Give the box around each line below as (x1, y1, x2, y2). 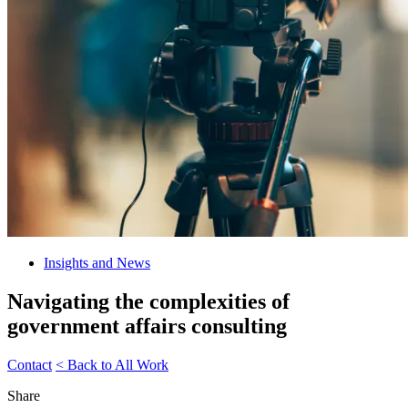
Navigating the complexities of (7, 290, 290, 314)
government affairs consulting (7, 314, 287, 339)
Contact (7, 356, 52, 372)
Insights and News (44, 255, 150, 271)
